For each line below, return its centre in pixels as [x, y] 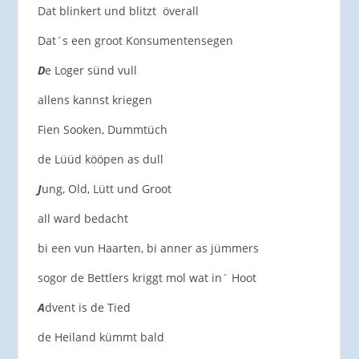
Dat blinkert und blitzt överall [118, 10]
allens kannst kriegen [95, 99]
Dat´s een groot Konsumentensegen [135, 40]
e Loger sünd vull [91, 70]
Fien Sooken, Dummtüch [102, 129]
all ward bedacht [83, 218]
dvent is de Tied [87, 307]
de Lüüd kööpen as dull [100, 159]
